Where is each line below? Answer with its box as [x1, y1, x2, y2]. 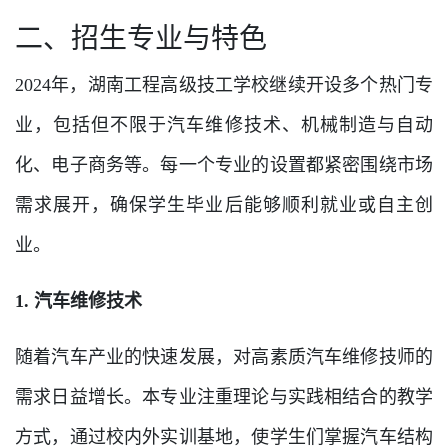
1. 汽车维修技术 [15, 291, 142, 311]
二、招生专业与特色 [15, 21, 267, 55]
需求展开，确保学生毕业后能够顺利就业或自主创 [15, 195, 433, 215]
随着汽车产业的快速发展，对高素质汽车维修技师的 [15, 347, 433, 367]
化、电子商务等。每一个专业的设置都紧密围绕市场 [15, 155, 433, 175]
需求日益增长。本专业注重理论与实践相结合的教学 [15, 387, 433, 407]
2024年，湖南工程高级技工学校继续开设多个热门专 [15, 75, 433, 95]
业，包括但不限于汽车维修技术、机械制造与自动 [15, 115, 433, 135]
